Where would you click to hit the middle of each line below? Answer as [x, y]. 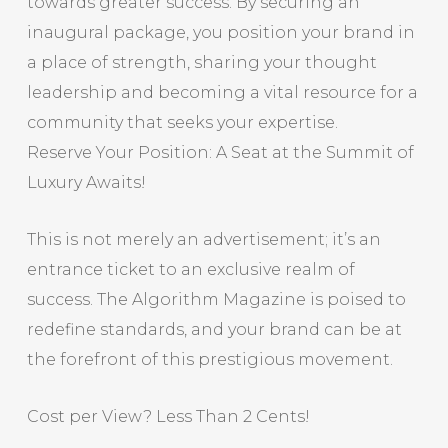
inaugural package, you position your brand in [220, 32]
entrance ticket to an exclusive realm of [190, 269]
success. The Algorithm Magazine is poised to [216, 299]
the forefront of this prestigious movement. [209, 359]
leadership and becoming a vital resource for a [222, 92]
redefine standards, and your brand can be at [214, 329]
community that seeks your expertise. [182, 122]
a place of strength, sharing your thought [201, 62]
